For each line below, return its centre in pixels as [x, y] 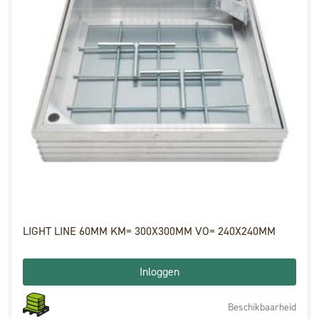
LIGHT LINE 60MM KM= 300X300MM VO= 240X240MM [149, 231]
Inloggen [159, 271]
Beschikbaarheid [262, 307]
